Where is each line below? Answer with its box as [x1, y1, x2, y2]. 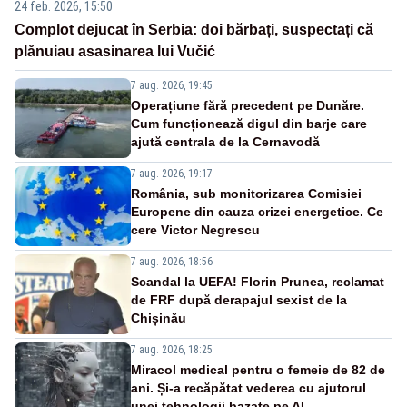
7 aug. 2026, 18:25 [131, 343, 213, 357]
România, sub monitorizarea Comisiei [131, 186, 362, 202]
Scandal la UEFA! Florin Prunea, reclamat [131, 274, 384, 290]
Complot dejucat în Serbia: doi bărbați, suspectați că [15, 22, 373, 38]
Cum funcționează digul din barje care [131, 116, 367, 132]
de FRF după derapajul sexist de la [131, 293, 347, 308]
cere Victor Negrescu [131, 223, 260, 238]
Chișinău [131, 311, 186, 326]
